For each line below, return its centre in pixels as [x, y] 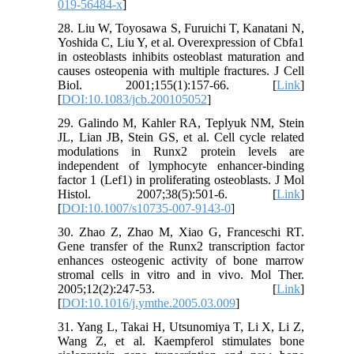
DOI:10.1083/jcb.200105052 [135, 99]
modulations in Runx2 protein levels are [181, 151]
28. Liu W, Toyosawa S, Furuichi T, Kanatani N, [181, 28]
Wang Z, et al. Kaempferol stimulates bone [181, 341]
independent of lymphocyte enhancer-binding [181, 165]
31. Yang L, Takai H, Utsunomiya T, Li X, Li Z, [181, 326]
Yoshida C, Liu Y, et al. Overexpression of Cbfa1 [181, 42]
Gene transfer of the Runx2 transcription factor [181, 246]
